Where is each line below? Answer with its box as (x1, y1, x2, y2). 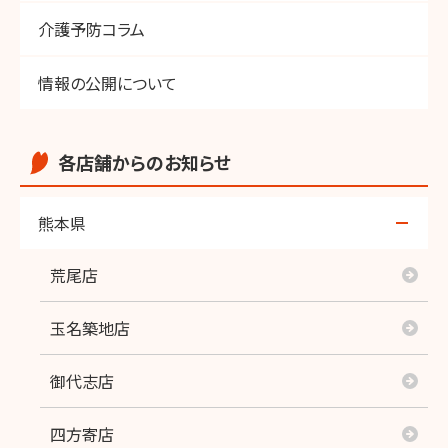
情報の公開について (38, 70, 177, 95)
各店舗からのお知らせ (58, 148, 231, 175)
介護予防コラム (38, 16, 145, 41)
